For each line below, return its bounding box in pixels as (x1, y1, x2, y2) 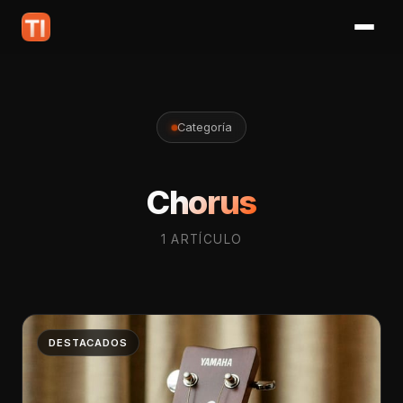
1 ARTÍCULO (160, 231, 243, 246)
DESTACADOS (49, 336, 128, 349)
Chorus (146, 182, 257, 222)
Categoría (176, 120, 232, 134)
